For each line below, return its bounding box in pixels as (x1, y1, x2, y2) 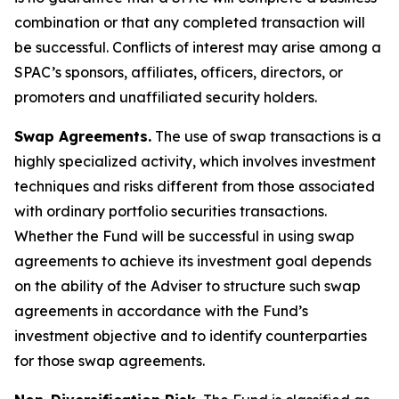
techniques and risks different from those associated (14, 177, 375, 195)
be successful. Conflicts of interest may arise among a (14, 38, 381, 56)
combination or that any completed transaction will (14, 13, 365, 31)
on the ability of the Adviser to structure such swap (14, 277, 361, 295)
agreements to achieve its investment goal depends (14, 252, 371, 270)
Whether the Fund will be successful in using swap (14, 227, 354, 245)
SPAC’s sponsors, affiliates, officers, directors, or (14, 63, 343, 81)
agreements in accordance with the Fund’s (14, 302, 308, 320)
